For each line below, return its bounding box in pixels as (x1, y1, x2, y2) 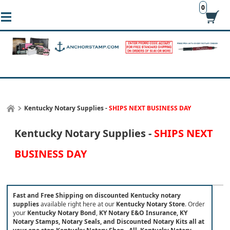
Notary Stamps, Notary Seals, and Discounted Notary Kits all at (13, 217, 205, 226)
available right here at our (41, 200, 117, 209)
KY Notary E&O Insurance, (99, 208, 179, 218)
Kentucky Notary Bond (27, 208, 97, 218)
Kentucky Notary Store (116, 200, 185, 209)
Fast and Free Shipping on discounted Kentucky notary (13, 191, 181, 200)
